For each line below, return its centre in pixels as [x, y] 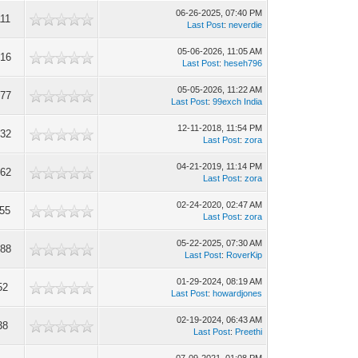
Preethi [249, 332]
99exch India [238, 101]
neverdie [246, 25]
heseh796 [243, 63]
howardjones [238, 293]
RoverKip [245, 255]
